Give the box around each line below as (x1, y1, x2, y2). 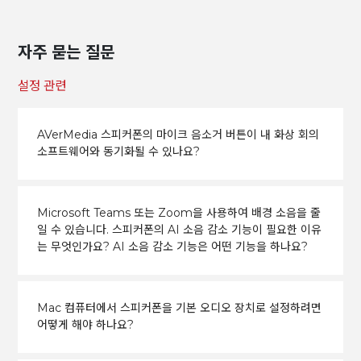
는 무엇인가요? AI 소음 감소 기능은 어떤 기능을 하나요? (36, 239, 308, 255)
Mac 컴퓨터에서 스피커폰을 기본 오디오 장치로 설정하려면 (36, 301, 322, 316)
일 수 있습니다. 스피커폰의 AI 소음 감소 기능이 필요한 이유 (36, 222, 322, 238)
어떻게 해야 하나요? (36, 317, 134, 333)
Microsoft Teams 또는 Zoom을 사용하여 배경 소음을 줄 (36, 205, 321, 221)
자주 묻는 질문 (18, 42, 115, 62)
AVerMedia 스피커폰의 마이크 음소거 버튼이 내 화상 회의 (36, 127, 319, 143)
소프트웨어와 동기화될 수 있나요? (36, 144, 200, 160)
